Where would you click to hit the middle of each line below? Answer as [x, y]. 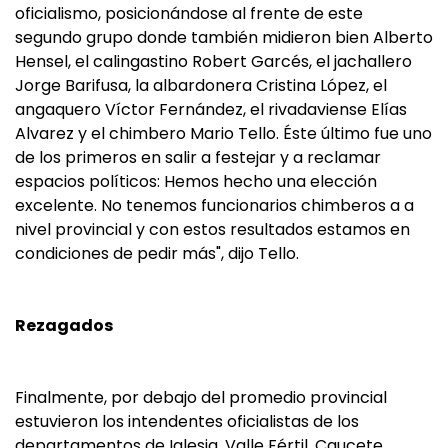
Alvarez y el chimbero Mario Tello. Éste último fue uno [223, 133]
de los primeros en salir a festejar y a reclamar [198, 157]
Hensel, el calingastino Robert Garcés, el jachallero [213, 61]
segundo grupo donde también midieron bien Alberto [224, 37]
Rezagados [64, 325]
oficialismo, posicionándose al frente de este [189, 13]
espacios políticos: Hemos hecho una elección [196, 181]
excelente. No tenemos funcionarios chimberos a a [214, 205]
